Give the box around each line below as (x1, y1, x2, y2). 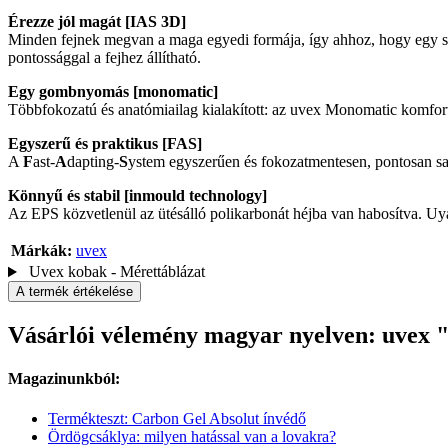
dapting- (67, 153, 119, 171)
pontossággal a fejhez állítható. (8, 49, 201, 67)
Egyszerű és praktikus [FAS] (8, 135, 202, 153)
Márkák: (11, 242, 72, 260)
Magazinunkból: (8, 370, 120, 388)
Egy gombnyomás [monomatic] (8, 83, 218, 101)
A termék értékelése (16, 284, 133, 300)
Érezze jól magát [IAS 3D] (8, 13, 186, 31)
